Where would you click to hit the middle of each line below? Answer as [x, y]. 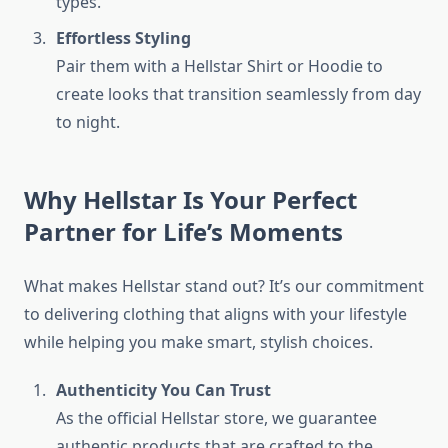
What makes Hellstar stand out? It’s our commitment [224, 286]
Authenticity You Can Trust [163, 390]
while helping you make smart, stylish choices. [198, 342]
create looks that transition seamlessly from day [238, 94]
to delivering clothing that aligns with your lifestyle [215, 314]
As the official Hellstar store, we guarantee [216, 418]
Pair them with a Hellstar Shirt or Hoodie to [219, 66]
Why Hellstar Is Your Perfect [190, 200]
